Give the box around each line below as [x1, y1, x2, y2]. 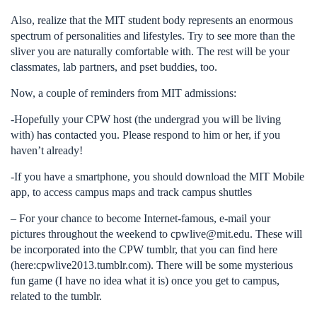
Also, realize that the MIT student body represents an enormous [11, 14, 293, 26]
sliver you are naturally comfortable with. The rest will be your [11, 45, 289, 57]
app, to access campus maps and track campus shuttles [11, 186, 252, 198]
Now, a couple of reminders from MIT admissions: [11, 87, 236, 99]
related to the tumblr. [11, 290, 102, 302]
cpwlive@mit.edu [171, 228, 250, 240]
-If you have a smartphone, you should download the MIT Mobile [11, 171, 304, 183]
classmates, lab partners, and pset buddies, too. [11, 61, 217, 73]
